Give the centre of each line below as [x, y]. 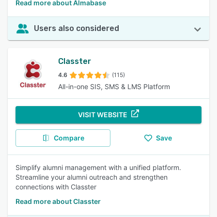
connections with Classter [56, 187]
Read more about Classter [58, 201]
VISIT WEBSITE [103, 115]
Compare [69, 138]
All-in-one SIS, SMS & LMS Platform [114, 86]
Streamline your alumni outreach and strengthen [92, 177]
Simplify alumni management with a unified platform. [98, 167]
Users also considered [77, 28]
